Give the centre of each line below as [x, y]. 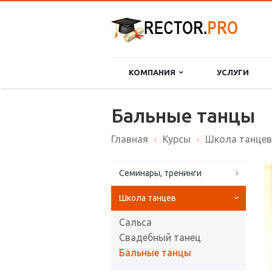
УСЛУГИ [233, 72]
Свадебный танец [160, 237]
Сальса [135, 222]
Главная [130, 139]
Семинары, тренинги [160, 173]
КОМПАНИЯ [154, 72]
